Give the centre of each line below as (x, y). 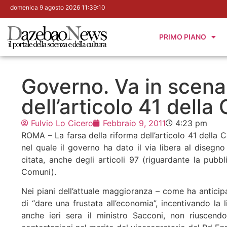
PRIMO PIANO (183, 37)
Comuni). (39, 172)
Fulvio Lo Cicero (62, 123)
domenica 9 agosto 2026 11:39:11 (57, 7)
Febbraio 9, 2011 (134, 123)
